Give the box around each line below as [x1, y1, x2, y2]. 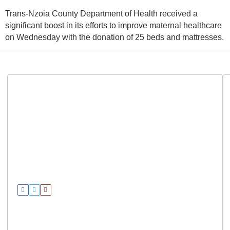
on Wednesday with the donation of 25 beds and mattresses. [5, 33, 224, 42]
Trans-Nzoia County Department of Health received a [5, 9, 198, 18]
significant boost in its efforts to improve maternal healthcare [5, 21, 222, 30]
